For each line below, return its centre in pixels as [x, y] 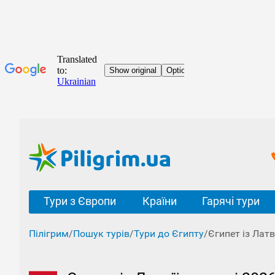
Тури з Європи [79, 201]
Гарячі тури [231, 201]
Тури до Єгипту [169, 234]
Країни [159, 201]
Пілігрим [49, 234]
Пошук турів [101, 234]
